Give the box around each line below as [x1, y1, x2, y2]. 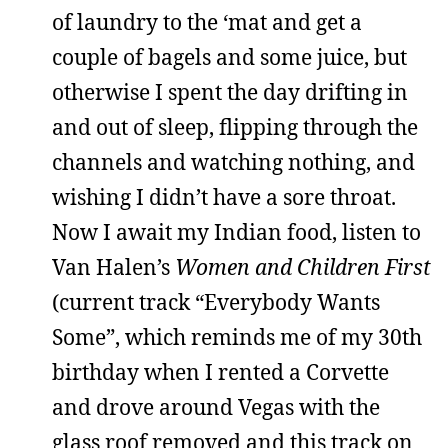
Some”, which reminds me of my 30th [52, 323, 422, 351]
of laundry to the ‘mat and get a [52, 8, 362, 36]
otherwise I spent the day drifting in [52, 78, 408, 106]
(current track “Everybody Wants [52, 288, 380, 316]
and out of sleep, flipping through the [52, 113, 418, 141]
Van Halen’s [52, 253, 175, 281]
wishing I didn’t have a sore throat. [52, 183, 396, 211]
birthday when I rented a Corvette [52, 358, 389, 386]
